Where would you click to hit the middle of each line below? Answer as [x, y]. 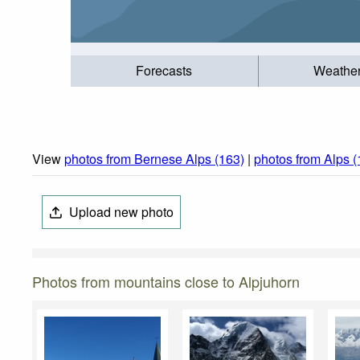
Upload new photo [120, 212]
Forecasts [164, 71]
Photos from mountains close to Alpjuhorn [166, 282]
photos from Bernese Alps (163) [154, 159]
